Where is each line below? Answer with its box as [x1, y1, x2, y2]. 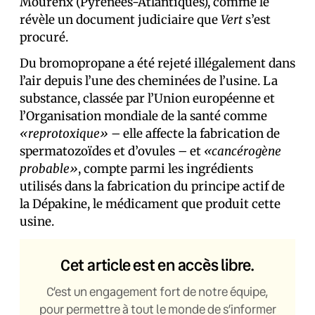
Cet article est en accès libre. [60, 255, 255, 275]
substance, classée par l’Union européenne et [20, 91, 275, 106]
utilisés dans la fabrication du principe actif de [20, 179, 285, 194]
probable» [20, 161, 78, 176]
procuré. [20, 30, 68, 45]
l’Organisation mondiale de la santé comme [20, 108, 267, 124]
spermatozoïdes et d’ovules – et [20, 143, 204, 159]
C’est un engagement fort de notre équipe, [46, 283, 269, 300]
